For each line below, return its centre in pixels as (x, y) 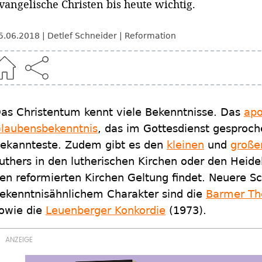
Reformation (150, 35)
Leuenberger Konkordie (106, 210)
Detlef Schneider (82, 35)
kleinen (185, 144)
